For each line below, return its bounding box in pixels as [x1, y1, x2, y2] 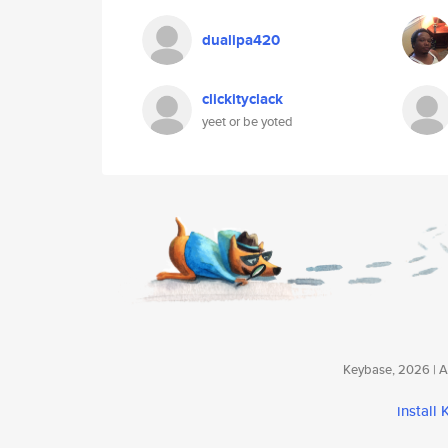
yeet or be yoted [202, 112, 293, 131]
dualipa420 [202, 29, 280, 51]
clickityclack [202, 88, 283, 110]
